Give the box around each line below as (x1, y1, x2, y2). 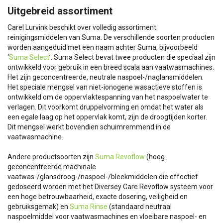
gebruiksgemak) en (7, 202, 70, 211)
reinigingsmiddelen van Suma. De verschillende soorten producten (7, 33, 215, 41)
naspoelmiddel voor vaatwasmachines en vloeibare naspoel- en (7, 212, 207, 221)
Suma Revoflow (95, 152, 145, 161)
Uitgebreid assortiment (7, 4, 112, 17)
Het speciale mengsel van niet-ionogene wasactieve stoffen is (7, 83, 202, 91)
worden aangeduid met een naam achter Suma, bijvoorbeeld (7, 43, 198, 51)
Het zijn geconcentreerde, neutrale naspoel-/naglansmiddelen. (7, 73, 204, 81)
